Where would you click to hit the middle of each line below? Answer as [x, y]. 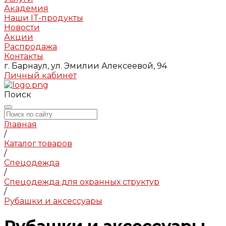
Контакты [24, 56]
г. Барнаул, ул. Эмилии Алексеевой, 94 [86, 66]
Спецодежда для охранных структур [82, 182]
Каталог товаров [38, 144]
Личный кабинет [40, 75]
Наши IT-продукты [44, 18]
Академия [26, 8]
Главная [20, 124]
